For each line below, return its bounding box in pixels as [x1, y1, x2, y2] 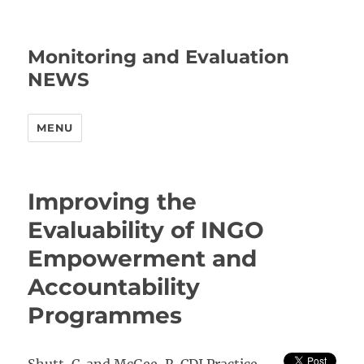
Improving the [28, 188, 197, 215]
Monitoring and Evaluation [28, 45, 290, 68]
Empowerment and [28, 245, 258, 272]
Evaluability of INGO [28, 216, 265, 244]
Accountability [28, 273, 201, 301]
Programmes [28, 301, 183, 329]
